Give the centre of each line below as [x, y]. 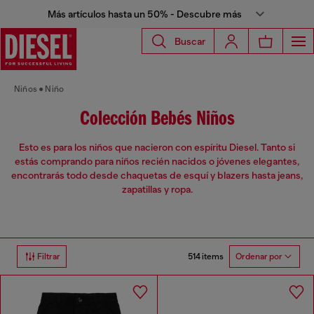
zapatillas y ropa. [157, 190]
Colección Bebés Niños [157, 120]
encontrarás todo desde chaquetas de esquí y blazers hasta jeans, [157, 176]
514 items [206, 256]
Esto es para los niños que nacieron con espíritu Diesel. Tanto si [157, 148]
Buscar [190, 41]
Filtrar [49, 257]
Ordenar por [259, 257]
